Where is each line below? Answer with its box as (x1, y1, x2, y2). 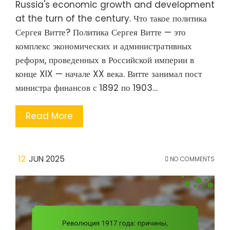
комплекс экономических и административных (15, 40, 192, 52)
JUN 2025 (29, 153, 65, 164)
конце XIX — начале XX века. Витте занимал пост (15, 67, 202, 80)
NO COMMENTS (168, 154, 215, 163)
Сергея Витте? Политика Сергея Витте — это (15, 26, 186, 39)
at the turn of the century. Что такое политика (15, 12, 207, 25)
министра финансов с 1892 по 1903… (15, 81, 158, 94)
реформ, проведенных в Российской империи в (15, 53, 194, 66)
